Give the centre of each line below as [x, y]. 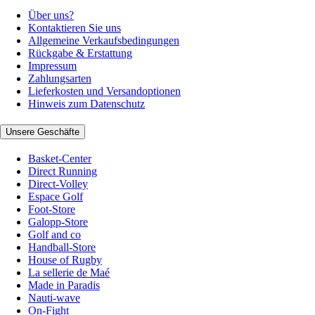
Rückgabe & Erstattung [80, 53]
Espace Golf [56, 197]
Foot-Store [52, 210]
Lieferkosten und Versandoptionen [104, 91]
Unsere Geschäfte [43, 132]
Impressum [52, 65]
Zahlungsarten [60, 78]
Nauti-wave [54, 298]
